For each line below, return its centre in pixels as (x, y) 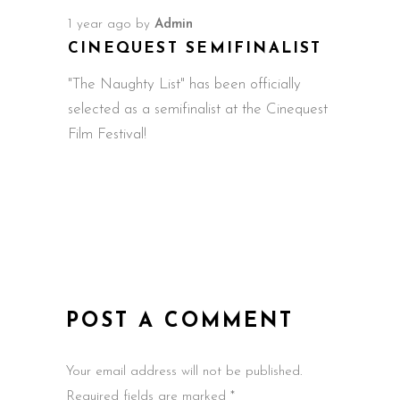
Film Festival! (107, 135)
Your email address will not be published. (184, 372)
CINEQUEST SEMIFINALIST (195, 49)
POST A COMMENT (180, 322)
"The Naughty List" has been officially (184, 85)
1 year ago (100, 25)
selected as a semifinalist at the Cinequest (198, 110)
